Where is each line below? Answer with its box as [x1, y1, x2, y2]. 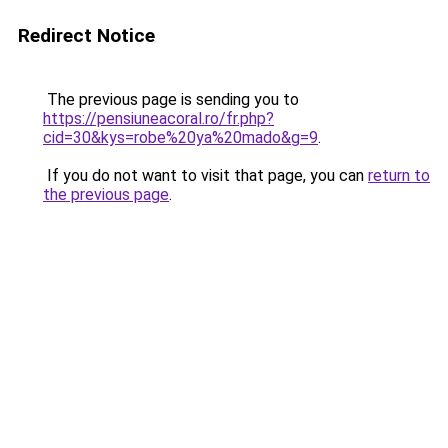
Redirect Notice [18, 24, 155, 47]
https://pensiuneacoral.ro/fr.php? [43, 109, 274, 128]
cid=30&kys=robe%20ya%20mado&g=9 [43, 128, 318, 147]
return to [368, 166, 430, 185]
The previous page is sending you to [43, 90, 299, 109]
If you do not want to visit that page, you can [43, 166, 368, 185]
